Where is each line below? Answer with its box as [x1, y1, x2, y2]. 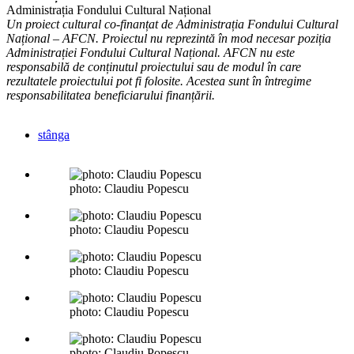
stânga [38, 128, 70, 142]
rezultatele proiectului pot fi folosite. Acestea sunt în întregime [6, 74, 311, 88]
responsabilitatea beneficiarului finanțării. [6, 88, 215, 103]
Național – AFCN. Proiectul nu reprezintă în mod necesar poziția [6, 32, 331, 46]
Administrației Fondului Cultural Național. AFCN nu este [6, 46, 295, 60]
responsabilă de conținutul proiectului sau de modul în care [6, 60, 301, 74]
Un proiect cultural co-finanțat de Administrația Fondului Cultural [6, 17, 338, 32]
